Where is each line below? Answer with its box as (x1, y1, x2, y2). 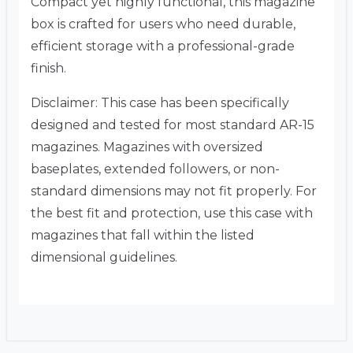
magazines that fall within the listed (31, 227, 255, 243)
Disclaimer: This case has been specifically (31, 95, 289, 110)
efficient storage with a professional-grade (31, 38, 295, 54)
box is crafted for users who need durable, (31, 16, 295, 32)
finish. (31, 60, 66, 76)
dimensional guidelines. (31, 249, 177, 265)
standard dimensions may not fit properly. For (31, 183, 317, 199)
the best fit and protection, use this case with (31, 205, 313, 221)
